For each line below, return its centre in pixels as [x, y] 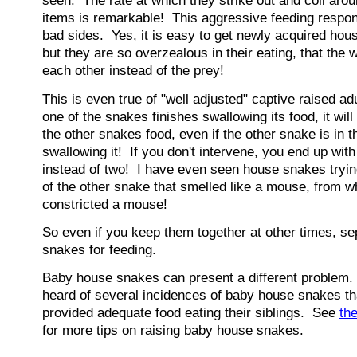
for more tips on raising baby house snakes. [173, 331]
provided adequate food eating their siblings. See [191, 313]
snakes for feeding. [99, 250]
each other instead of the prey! [133, 71]
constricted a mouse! [105, 204]
